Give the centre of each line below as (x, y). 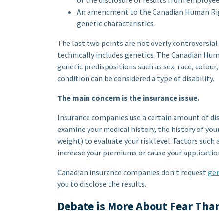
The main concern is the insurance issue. (128, 98)
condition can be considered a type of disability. (136, 78)
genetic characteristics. (116, 24)
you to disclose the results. (102, 184)
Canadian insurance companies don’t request (132, 172)
